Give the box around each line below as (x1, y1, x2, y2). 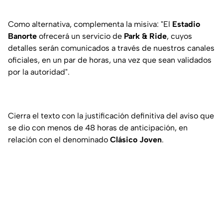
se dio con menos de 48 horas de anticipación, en (8, 123, 188, 133)
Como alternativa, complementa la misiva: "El (8, 19, 172, 29)
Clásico (110, 135, 137, 145)
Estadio (172, 19, 200, 29)
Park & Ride (124, 31, 167, 41)
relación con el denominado (8, 135, 110, 145)
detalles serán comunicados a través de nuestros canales (8, 43, 215, 53)
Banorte (8, 31, 37, 41)
